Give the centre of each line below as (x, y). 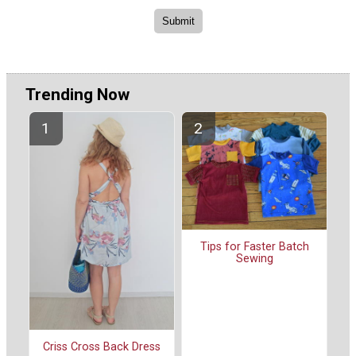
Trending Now (77, 95)
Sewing (254, 258)
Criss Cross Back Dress (102, 347)
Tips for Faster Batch (254, 246)
